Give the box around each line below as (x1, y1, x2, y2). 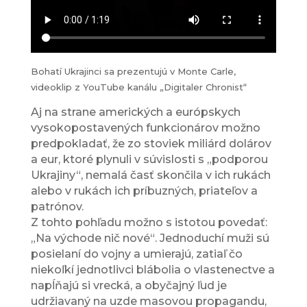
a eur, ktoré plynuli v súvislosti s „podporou (30, 153, 268, 166)
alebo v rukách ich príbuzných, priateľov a (30, 184, 258, 197)
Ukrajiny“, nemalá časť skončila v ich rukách (30, 169, 271, 182)
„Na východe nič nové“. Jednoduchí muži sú (30, 232, 269, 245)
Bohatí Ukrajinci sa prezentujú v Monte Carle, (30, 66, 236, 77)
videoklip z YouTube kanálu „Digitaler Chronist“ (30, 82, 247, 93)
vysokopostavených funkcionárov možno (30, 121, 260, 134)
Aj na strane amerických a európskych (30, 106, 241, 119)
